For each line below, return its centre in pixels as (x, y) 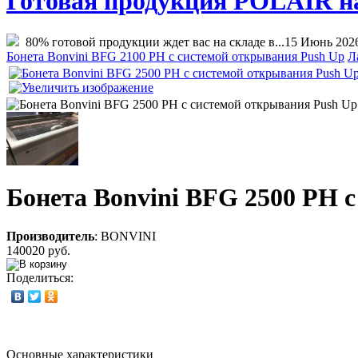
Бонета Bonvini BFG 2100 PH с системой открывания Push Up (175, 56)
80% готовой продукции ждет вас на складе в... (152, 42)
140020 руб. (38, 251)
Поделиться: (40, 278)
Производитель (50, 237)
